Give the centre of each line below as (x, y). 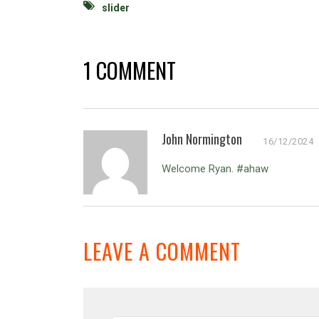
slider (116, 7)
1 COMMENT (130, 70)
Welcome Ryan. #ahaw (215, 168)
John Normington (202, 138)
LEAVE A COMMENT (162, 251)
